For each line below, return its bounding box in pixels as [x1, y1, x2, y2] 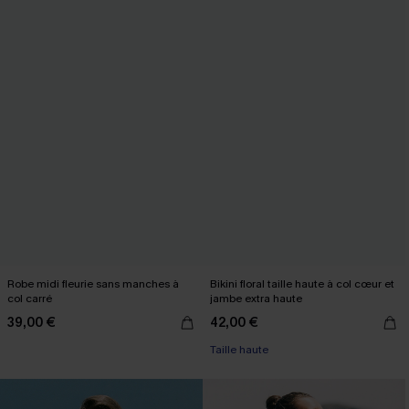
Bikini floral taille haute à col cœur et [210, 277, 394, 291]
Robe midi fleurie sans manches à [7, 277, 179, 291]
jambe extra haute [210, 291, 302, 306]
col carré [7, 291, 52, 306]
